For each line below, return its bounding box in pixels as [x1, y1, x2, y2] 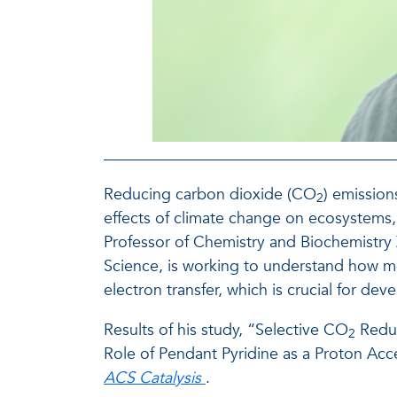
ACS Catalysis [104, 366, 201, 389]
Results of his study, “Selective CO [104, 318, 348, 341]
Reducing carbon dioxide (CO [104, 183, 316, 206]
